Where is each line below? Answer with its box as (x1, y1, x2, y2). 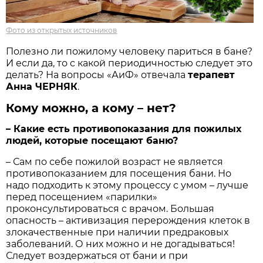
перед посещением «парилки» (6, 191, 158, 203)
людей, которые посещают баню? (6, 135, 178, 147)
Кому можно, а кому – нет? (6, 101, 177, 116)
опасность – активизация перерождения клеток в (6, 215, 251, 227)
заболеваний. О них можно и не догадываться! (6, 238, 235, 250)
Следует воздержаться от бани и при (6, 250, 188, 262)
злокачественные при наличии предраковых (6, 227, 229, 238)
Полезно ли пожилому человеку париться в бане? (6, 46, 253, 58)
